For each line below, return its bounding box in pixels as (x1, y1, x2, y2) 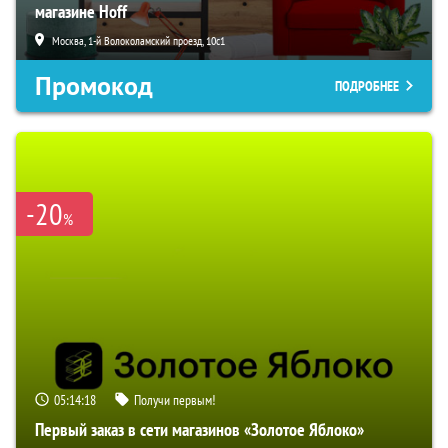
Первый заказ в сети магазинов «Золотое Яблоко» (35, 417, 364, 441)
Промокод (35, 68, 153, 103)
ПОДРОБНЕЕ (335, 76, 399, 95)
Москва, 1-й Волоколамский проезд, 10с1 (52, 32, 225, 48)
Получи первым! (134, 390, 215, 409)
